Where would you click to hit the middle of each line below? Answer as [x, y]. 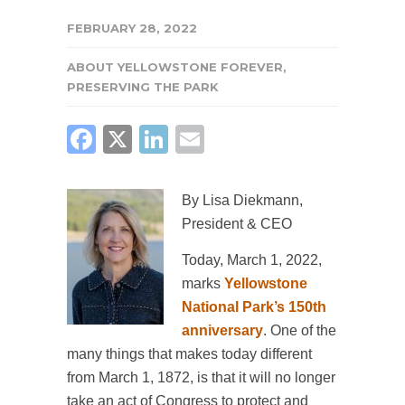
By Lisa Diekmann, [242, 200]
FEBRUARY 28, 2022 [132, 28]
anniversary [222, 330]
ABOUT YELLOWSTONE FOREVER [175, 67]
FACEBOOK [182, 139]
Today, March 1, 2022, [252, 260]
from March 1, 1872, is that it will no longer [201, 377]
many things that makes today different [189, 354]
